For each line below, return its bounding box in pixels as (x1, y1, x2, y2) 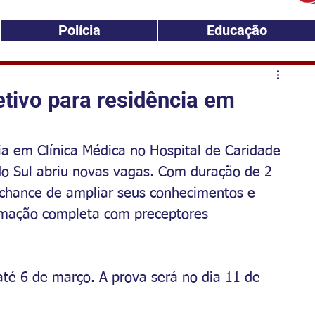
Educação (206, 22, 267, 39)
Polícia (58, 22, 101, 39)
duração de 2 (186, 165, 276, 179)
